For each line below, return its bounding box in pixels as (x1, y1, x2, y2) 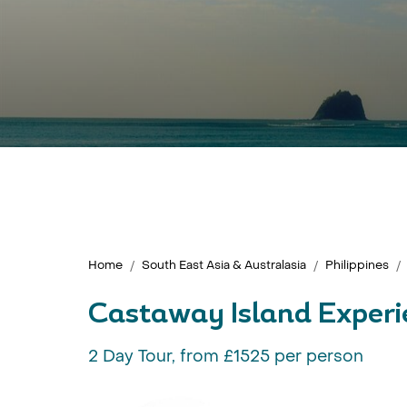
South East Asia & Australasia (142, 257, 306, 273)
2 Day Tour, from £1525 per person (88, 346, 363, 367)
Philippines (325, 257, 389, 273)
